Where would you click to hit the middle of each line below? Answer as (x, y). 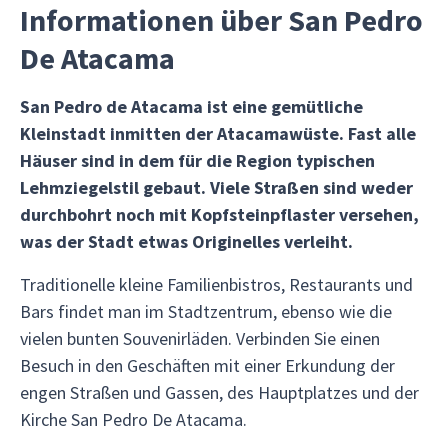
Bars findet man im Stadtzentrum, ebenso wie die (206, 311)
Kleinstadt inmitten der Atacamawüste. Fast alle (218, 133)
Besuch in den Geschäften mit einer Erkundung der (207, 365)
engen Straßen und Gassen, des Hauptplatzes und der (219, 392)
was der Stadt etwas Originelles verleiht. (186, 241)
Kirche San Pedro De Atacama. (133, 419)
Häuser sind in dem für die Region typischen (197, 160)
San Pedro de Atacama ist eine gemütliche (191, 106)
